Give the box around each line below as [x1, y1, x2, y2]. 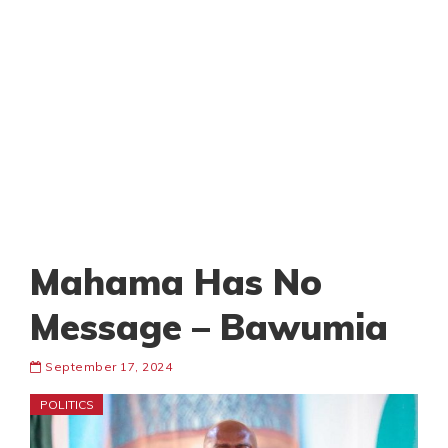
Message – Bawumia [30, 304, 388, 350]
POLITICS [40, 397, 94, 413]
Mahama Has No [30, 259, 322, 305]
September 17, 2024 [41, 359, 172, 375]
